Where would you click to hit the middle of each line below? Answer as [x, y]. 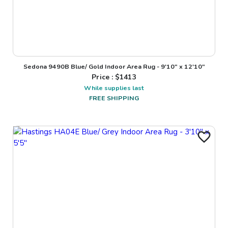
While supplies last [114, 88]
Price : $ [106, 77]
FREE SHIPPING [114, 98]
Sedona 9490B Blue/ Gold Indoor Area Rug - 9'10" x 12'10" [114, 67]
